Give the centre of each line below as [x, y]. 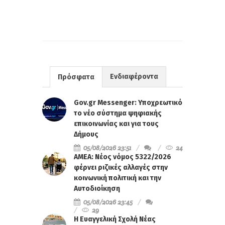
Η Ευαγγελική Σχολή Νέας [115, 219]
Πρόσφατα [76, 77]
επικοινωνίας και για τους [116, 124]
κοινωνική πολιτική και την [118, 178]
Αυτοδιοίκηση [97, 189]
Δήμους [86, 135]
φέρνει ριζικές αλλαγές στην [121, 168]
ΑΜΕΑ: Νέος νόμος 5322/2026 [123, 157]
